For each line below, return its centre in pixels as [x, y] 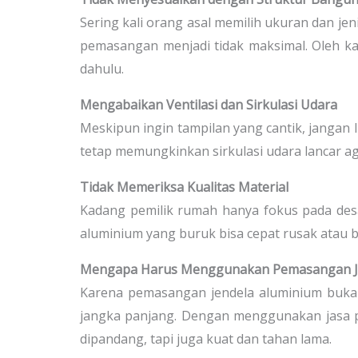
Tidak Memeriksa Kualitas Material [184, 187]
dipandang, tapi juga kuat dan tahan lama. [206, 338]
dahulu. [102, 68]
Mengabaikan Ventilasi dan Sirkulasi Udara [209, 104]
